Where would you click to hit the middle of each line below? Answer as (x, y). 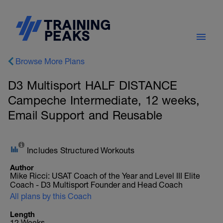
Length (22, 214)
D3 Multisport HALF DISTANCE (93, 85)
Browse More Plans (50, 61)
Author (22, 167)
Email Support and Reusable (85, 115)
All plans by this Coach (51, 196)
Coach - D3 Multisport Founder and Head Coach (96, 185)
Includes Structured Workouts (81, 150)
